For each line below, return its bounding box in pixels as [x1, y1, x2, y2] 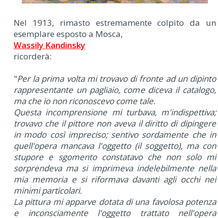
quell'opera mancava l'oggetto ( [14, 140, 137, 151]
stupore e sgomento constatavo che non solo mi [14, 151, 216, 163]
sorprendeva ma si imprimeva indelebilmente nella [14, 162, 216, 174]
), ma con [178, 140, 216, 151]
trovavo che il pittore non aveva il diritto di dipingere [14, 117, 216, 129]
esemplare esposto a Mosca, [14, 28, 123, 39]
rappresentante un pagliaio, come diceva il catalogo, [14, 84, 216, 95]
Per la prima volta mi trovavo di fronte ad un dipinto [17, 73, 216, 84]
